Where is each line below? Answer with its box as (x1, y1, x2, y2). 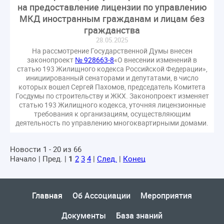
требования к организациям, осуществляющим (33, 109, 190, 119)
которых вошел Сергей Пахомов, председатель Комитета (18, 82, 205, 92)
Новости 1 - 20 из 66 (10, 144, 81, 154)
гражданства (84, 24, 140, 36)
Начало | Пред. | (10, 153, 68, 164)
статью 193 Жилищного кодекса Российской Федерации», (16, 64, 207, 74)
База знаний (116, 210, 162, 221)
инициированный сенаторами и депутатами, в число (25, 73, 198, 83)
